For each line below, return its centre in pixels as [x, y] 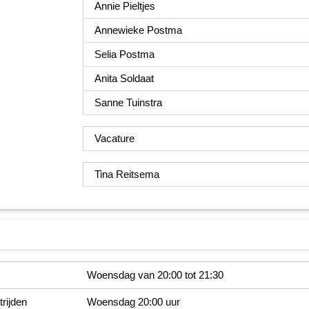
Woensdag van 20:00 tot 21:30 [155, 275]
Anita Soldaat [124, 78]
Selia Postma [124, 54]
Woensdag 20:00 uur [133, 301]
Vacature [114, 138]
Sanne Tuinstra [128, 102]
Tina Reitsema [127, 174]
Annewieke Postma [138, 30]
